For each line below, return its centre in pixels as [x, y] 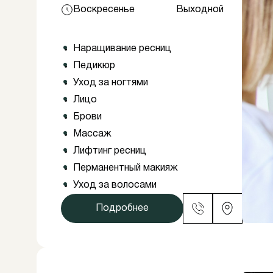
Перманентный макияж [126, 168]
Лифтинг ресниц [110, 151]
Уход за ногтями [111, 83]
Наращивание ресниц [122, 49]
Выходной [200, 10]
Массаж [92, 134]
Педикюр [94, 66]
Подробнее [122, 208]
